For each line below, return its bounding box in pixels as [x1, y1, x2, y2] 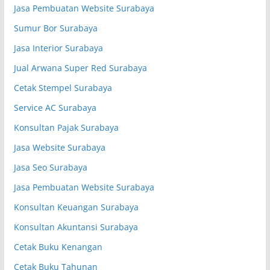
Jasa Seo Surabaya [13, 162, 87, 174]
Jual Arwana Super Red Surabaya [13, 62, 147, 74]
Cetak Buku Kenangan [13, 241, 102, 253]
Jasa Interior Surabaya [13, 42, 103, 54]
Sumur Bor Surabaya [13, 22, 98, 34]
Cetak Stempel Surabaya [13, 82, 112, 94]
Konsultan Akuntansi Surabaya [13, 221, 138, 233]
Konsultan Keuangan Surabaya [13, 201, 139, 213]
